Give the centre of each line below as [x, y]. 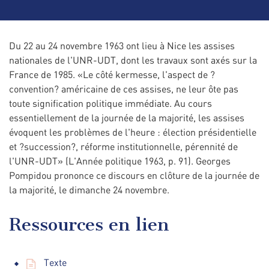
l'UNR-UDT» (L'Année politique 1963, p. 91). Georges [120, 161]
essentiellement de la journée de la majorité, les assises [127, 117]
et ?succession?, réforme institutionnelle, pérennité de [123, 146]
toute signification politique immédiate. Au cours [110, 103]
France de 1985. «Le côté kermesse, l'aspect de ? [112, 74]
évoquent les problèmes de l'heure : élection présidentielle [133, 132]
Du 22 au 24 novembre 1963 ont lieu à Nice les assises [122, 45]
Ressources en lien [89, 224]
